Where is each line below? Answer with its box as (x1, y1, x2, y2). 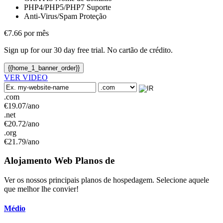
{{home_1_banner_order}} (8, 64, 80, 72)
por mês (22, 28, 49, 37)
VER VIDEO (4, 73, 48, 82)
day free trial (64, 45, 103, 54)
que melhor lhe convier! (4, 185, 79, 194)
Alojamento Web (4, 155, 75, 166)
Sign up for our (4, 45, 52, 54)
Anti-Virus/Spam (24, 11, 77, 20)
